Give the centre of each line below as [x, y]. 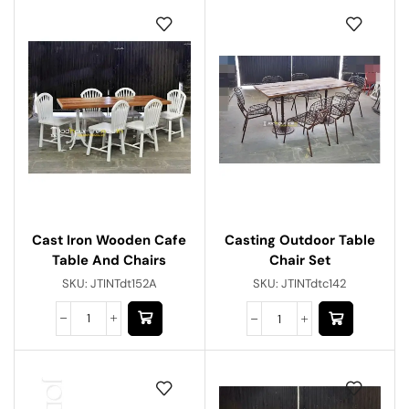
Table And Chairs [110, 260]
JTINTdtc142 [314, 284]
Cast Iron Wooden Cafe [110, 240]
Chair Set [299, 261]
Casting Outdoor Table [299, 241]
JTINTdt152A [123, 283]
